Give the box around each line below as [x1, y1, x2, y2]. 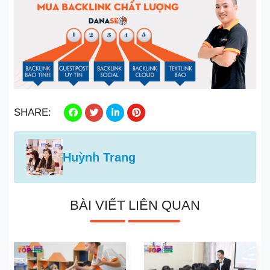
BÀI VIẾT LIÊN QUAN [70, 197, 200, 213]
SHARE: [14, 106, 54, 118]
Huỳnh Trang [63, 150, 136, 164]
